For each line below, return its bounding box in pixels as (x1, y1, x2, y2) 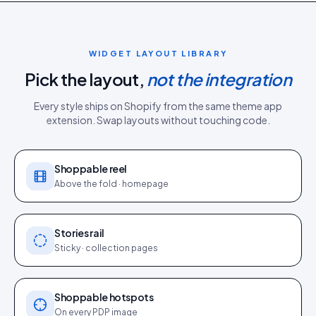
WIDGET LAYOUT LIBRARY (88, 49, 228, 58)
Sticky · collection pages (54, 243, 158, 253)
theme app (232, 99, 282, 112)
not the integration (144, 68, 292, 90)
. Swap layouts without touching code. (92, 114, 270, 126)
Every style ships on (34, 99, 124, 112)
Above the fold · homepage (54, 178, 169, 189)
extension (46, 114, 92, 126)
